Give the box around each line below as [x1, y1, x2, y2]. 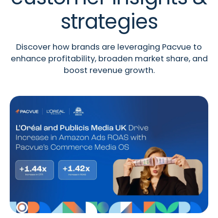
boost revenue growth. [63, 65, 155, 76]
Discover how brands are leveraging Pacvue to [16, 41, 202, 53]
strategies [60, 7, 158, 36]
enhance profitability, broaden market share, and [10, 53, 208, 64]
